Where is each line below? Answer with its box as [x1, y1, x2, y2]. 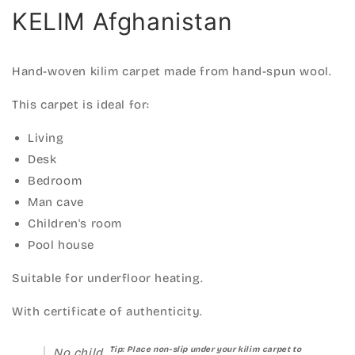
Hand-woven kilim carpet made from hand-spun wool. [12, 63, 332, 78]
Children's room [28, 216, 122, 231]
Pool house [28, 237, 94, 252]
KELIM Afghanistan [12, 6, 233, 36]
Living [28, 130, 64, 145]
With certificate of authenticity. [12, 303, 203, 319]
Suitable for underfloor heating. [12, 270, 204, 285]
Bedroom [28, 173, 82, 188]
